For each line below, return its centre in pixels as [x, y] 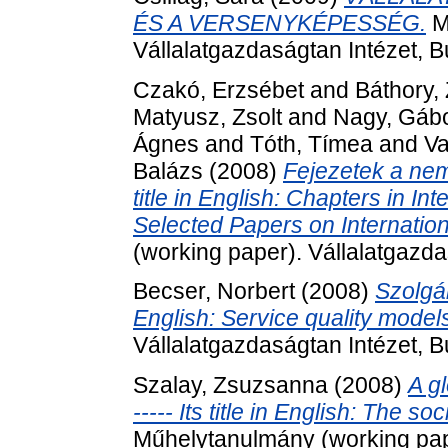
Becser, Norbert [214, 291]
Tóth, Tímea [311, 143]
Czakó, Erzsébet [218, 89]
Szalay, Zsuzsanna [230, 385]
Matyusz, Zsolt [207, 116]
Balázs [168, 170]
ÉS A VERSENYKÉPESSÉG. [279, 22]
